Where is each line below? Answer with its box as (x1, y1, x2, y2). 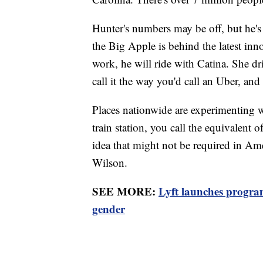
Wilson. (92, 154, 127, 170)
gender (92, 200, 125, 217)
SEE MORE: (92, 183, 159, 199)
